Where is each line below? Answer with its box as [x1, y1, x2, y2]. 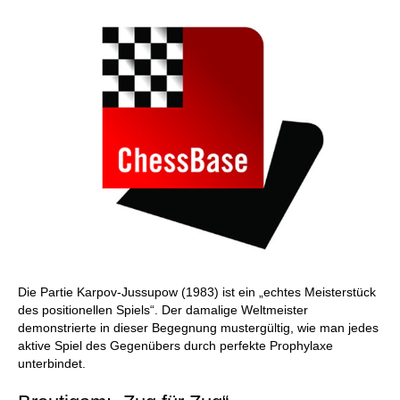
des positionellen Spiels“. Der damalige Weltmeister [18, 303, 308, 317]
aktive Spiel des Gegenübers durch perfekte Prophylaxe [18, 338, 333, 353]
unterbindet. [18, 356, 89, 371]
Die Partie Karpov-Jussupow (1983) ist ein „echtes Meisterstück [18, 285, 376, 299]
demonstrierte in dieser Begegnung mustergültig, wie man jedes [18, 321, 379, 335]
